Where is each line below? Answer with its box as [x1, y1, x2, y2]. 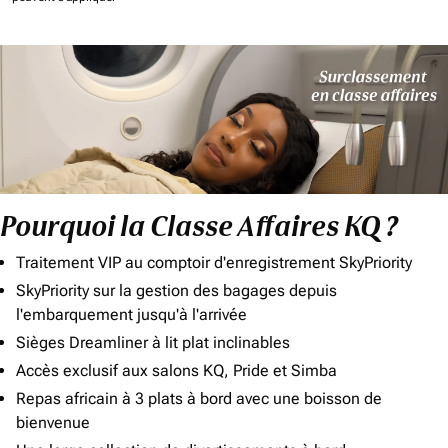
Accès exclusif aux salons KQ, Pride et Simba [16, 361, 337, 381]
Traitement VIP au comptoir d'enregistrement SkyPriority [16, 253, 412, 273]
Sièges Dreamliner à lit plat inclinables [16, 333, 290, 353]
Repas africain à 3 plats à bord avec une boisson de [16, 389, 382, 409]
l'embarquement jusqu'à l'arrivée [16, 305, 247, 325]
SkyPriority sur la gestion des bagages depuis [16, 281, 337, 301]
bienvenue [16, 413, 90, 433]
